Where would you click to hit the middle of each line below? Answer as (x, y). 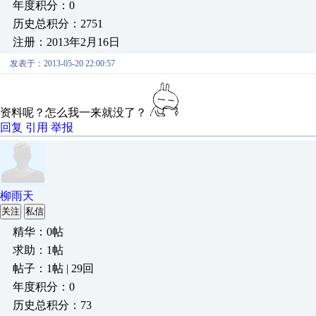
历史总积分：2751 (58, 24)
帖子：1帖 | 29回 (53, 268)
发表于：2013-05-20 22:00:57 (62, 63)
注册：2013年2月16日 (66, 42)
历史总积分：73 (52, 305)
